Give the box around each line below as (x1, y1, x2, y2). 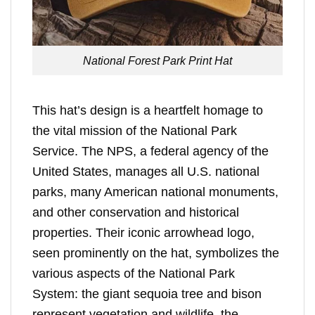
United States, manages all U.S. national (32, 165, 259, 179)
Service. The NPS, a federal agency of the (32, 144, 269, 159)
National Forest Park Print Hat (83, 53, 232, 67)
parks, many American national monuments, (32, 185, 278, 200)
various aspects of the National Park (32, 266, 235, 281)
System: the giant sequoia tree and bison (32, 287, 262, 302)
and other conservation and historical (32, 205, 239, 220)
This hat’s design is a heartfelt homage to (32, 103, 263, 118)
